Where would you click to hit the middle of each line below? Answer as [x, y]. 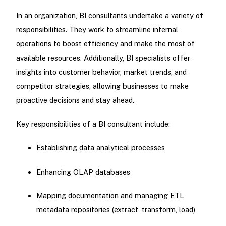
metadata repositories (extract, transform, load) [116, 209]
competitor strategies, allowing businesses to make [102, 86]
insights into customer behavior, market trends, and [101, 72]
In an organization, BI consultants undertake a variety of [109, 15]
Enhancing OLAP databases [83, 172]
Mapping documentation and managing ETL [110, 195]
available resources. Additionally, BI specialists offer [103, 58]
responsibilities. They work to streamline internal [97, 30]
